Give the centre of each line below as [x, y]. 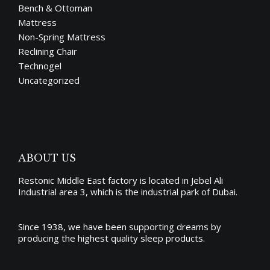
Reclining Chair [48, 52]
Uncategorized [49, 80]
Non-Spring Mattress [62, 37]
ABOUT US [47, 158]
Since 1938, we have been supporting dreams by [120, 227]
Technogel [40, 66]
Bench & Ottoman [55, 8]
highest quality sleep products [140, 238]
